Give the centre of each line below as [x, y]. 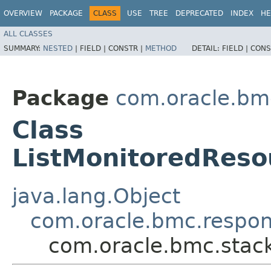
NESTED [58, 48]
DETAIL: [207, 48]
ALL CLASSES [28, 34]
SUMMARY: [23, 48]
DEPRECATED [199, 13]
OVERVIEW [23, 13]
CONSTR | [127, 48]
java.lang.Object [96, 196]
